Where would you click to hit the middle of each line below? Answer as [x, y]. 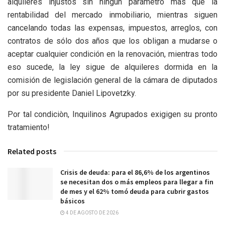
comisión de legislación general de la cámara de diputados [113, 80]
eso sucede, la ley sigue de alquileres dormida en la [113, 67]
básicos [73, 201]
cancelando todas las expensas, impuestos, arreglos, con [113, 28]
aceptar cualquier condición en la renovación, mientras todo [113, 54]
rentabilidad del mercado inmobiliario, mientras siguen [113, 15]
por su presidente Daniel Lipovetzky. [72, 93]
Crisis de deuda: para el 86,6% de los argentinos [135, 173]
